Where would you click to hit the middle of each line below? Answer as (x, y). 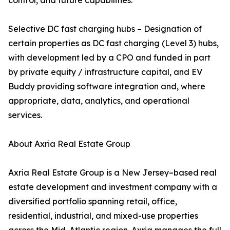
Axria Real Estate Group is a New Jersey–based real (112, 173)
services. (25, 115)
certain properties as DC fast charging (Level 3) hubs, (113, 43)
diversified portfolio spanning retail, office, (93, 202)
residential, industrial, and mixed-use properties (103, 216)
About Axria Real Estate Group (69, 144)
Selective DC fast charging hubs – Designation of (105, 29)
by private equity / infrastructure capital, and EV (105, 72)
